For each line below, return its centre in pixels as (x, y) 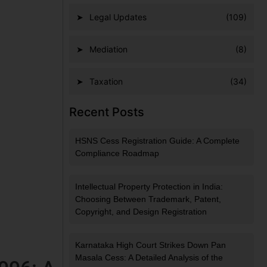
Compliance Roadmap (117, 153)
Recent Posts (107, 112)
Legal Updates (118, 17)
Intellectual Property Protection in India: (149, 187)
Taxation (106, 82)
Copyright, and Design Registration (141, 212)
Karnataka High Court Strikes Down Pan (150, 245)
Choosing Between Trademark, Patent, (148, 199)
